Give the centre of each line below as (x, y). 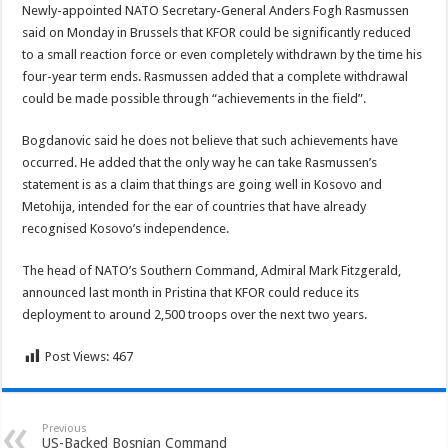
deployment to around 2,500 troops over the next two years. (195, 314)
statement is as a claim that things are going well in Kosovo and (202, 184)
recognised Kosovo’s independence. (126, 228)
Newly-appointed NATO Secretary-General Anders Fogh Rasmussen (216, 10)
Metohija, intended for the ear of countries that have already (194, 206)
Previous (65, 428)
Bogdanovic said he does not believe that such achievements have (210, 140)
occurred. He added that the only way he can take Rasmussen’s (200, 162)
